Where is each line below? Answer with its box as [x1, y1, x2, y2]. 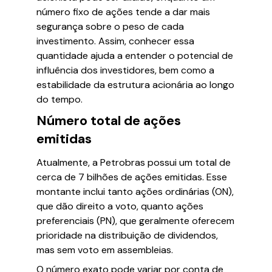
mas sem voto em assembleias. [36, 243, 173, 256]
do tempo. [36, 93, 83, 106]
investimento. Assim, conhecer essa [36, 35, 194, 47]
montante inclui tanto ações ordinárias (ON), [36, 185, 234, 198]
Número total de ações [36, 112, 181, 129]
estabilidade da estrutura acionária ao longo [36, 78, 234, 91]
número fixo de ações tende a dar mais [36, 5, 210, 18]
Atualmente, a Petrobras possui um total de [36, 156, 231, 169]
